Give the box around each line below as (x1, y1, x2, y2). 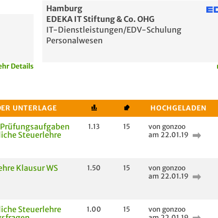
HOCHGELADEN (150, 104, 207, 112)
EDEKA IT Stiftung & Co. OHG (46, 14, 155, 24)
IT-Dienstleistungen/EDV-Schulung (46, 25, 182, 35)
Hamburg (46, 3, 83, 13)
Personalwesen (46, 36, 103, 45)
